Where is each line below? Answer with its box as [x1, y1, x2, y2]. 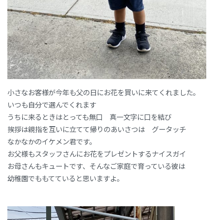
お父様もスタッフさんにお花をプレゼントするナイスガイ [7, 148, 186, 159]
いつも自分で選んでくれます [7, 99, 96, 110]
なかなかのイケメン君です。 [7, 136, 96, 147]
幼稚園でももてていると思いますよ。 [7, 173, 124, 184]
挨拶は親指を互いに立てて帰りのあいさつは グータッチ [7, 124, 186, 135]
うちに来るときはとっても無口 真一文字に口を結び [7, 111, 171, 122]
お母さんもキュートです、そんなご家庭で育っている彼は [7, 161, 185, 171]
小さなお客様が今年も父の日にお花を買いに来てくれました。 [7, 87, 200, 98]
